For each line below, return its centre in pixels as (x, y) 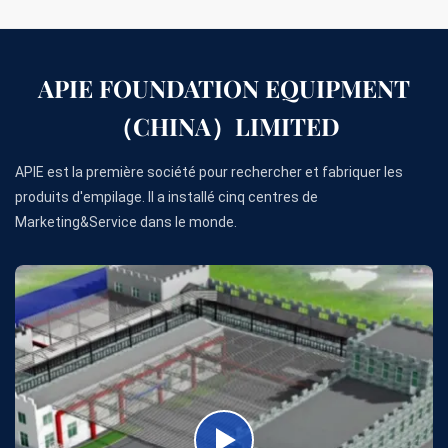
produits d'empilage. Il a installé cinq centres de (166, 197)
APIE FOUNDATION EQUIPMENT (224, 88)
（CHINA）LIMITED (224, 126)
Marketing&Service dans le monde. (126, 222)
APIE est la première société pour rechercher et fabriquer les (209, 172)
